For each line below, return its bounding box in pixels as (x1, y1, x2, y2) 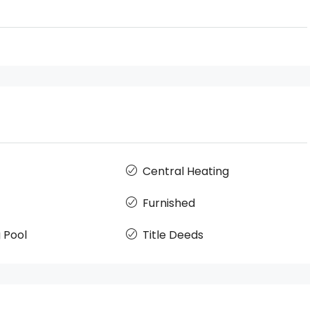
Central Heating (143, 163, 230, 179)
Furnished (143, 195, 196, 211)
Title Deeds (143, 227, 204, 243)
